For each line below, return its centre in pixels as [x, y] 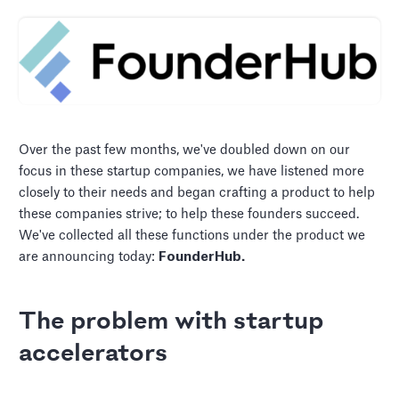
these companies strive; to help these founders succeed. [189, 215]
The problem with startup [171, 322]
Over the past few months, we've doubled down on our [185, 151]
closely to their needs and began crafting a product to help [197, 193]
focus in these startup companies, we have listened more [192, 172]
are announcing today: [89, 257]
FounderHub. [202, 257]
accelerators [94, 354]
